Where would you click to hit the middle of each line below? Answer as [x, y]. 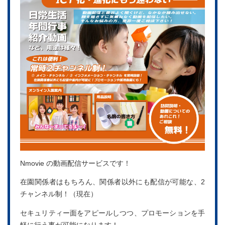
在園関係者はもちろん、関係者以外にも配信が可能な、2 [113, 182]
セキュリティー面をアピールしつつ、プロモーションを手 [113, 213]
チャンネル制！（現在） [59, 194]
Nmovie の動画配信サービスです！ [75, 163]
